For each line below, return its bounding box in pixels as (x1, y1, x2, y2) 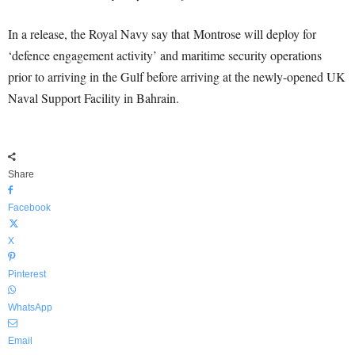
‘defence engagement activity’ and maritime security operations (8, 47, 322, 63)
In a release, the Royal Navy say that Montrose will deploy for (8, 25, 316, 42)
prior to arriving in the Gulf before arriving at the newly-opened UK (8, 68, 345, 85)
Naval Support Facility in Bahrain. (8, 90, 179, 106)
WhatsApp (8, 302, 52, 313)
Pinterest (8, 269, 46, 280)
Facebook (8, 202, 51, 213)
